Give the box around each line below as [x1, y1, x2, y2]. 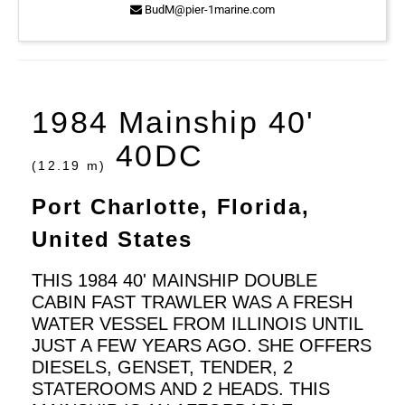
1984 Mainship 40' [32, 105, 315, 140]
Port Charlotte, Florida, [32, 194, 310, 220]
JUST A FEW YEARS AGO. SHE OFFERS [32, 335, 372, 356]
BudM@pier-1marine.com [142, 3, 275, 17]
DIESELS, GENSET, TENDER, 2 [32, 357, 294, 378]
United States [32, 227, 193, 252]
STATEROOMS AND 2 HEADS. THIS [32, 379, 331, 400]
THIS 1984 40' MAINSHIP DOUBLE [32, 270, 318, 291]
